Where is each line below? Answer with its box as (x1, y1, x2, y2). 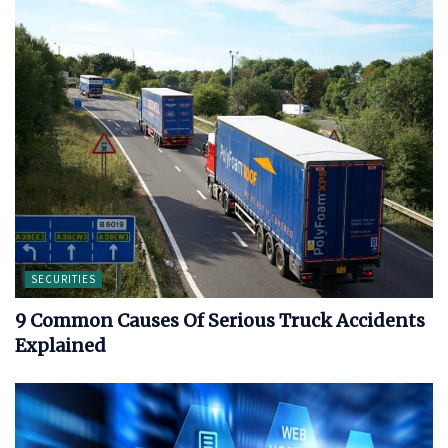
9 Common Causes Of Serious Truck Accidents (15, 309, 425, 333)
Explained (15, 334, 106, 358)
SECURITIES (31, 272, 96, 287)
